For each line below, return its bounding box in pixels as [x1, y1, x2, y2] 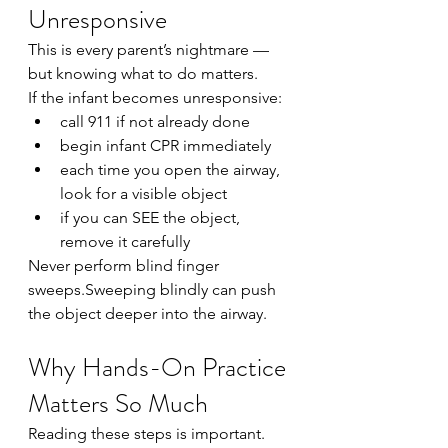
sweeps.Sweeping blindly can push [28, 280, 280, 299]
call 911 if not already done [60, 112, 250, 131]
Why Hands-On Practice [28, 349, 292, 386]
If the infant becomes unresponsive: [28, 88, 282, 107]
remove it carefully [60, 232, 190, 251]
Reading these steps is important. [28, 424, 265, 443]
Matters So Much [28, 385, 208, 422]
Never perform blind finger [28, 256, 223, 275]
